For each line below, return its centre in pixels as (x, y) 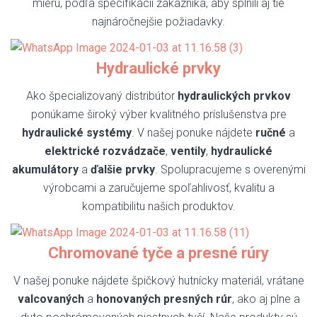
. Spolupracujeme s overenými (230, 169)
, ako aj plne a (266, 299)
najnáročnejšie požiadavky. (158, 22)
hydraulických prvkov (234, 96)
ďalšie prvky (122, 169)
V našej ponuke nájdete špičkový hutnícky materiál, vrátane (158, 280)
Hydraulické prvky (158, 68)
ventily (188, 151)
